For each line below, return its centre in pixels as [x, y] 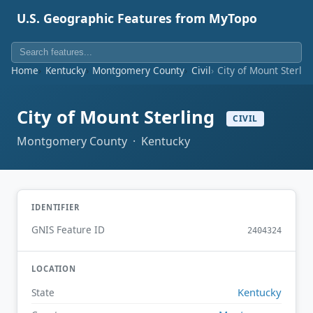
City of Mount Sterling [118, 117]
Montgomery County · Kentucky [103, 141]
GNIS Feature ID [68, 230]
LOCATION [54, 269]
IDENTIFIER [56, 207]
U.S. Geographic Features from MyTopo [137, 18]
